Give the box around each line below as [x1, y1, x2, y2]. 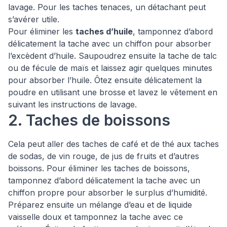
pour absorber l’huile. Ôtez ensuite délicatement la [8, 75, 202, 85]
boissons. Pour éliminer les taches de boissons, [8, 163, 190, 173]
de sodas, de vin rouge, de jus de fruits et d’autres [8, 151, 199, 161]
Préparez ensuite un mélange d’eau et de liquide [8, 200, 192, 210]
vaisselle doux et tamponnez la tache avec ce [8, 212, 183, 222]
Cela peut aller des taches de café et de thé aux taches [8, 139, 219, 149]
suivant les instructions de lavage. [8, 99, 137, 109]
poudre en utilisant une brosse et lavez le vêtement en [8, 87, 217, 97]
